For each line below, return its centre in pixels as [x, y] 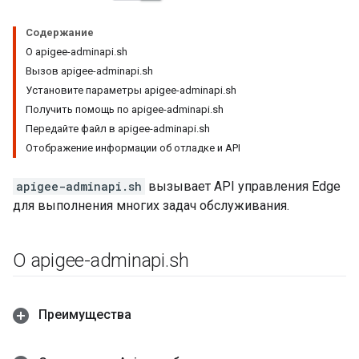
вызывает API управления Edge [243, 186]
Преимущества [83, 315]
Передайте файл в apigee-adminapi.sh [118, 129]
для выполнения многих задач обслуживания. [151, 206]
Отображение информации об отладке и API [133, 148]
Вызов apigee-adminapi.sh [89, 71]
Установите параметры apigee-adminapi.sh [131, 90]
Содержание [60, 32]
